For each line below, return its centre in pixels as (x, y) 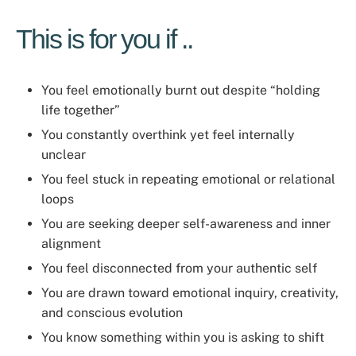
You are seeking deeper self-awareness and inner (186, 224)
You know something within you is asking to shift (183, 337)
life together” (81, 110)
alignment (71, 244)
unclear (64, 155)
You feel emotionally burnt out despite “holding (181, 90)
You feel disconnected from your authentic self (179, 268)
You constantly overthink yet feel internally (168, 135)
